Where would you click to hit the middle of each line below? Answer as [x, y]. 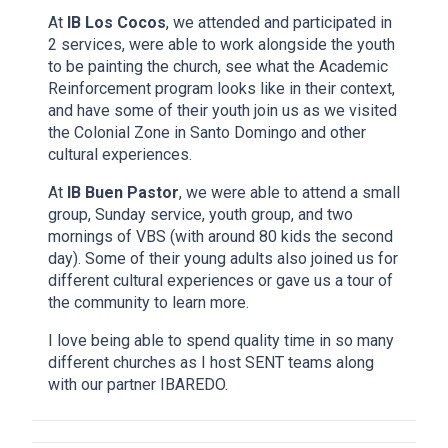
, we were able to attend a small [289, 192]
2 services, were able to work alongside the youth [221, 44]
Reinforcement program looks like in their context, [221, 88]
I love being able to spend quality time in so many [221, 340]
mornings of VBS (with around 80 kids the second [220, 236]
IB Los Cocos [116, 22]
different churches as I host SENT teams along [211, 362]
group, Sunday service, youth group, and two [200, 214]
